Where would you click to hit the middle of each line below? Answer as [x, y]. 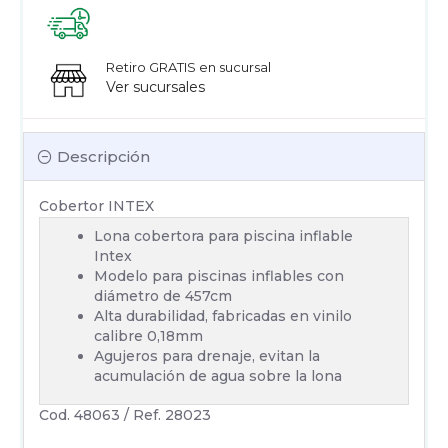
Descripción [103, 156]
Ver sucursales [155, 86]
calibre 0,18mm [148, 335]
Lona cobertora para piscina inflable [223, 235]
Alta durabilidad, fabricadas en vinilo [223, 315]
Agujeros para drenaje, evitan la [207, 355]
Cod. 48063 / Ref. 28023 [125, 414]
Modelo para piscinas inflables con [219, 275]
